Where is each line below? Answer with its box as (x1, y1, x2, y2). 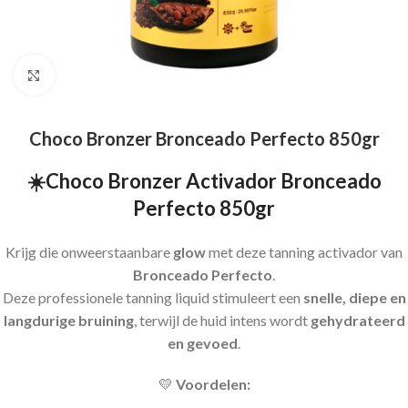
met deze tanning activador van (206, 243, 403, 260)
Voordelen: (175, 375, 250, 393)
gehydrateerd (310, 311, 405, 329)
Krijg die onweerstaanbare (5, 243, 173, 260)
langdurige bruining (3, 311, 134, 329)
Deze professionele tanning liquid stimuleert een (2, 289, 303, 306)
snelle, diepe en (302, 289, 406, 306)
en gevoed (168, 334, 238, 352)
